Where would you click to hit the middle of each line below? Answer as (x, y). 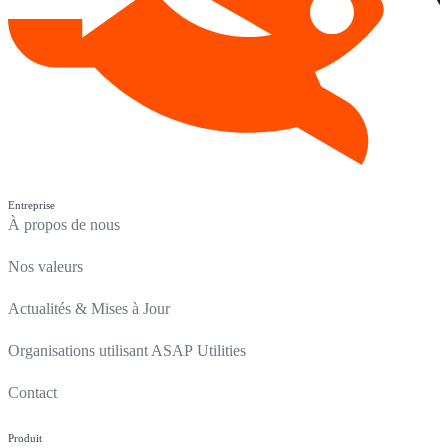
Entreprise (31, 205)
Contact (32, 393)
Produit (25, 438)
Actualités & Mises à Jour (89, 309)
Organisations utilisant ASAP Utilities (127, 351)
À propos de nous (64, 225)
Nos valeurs (45, 267)
